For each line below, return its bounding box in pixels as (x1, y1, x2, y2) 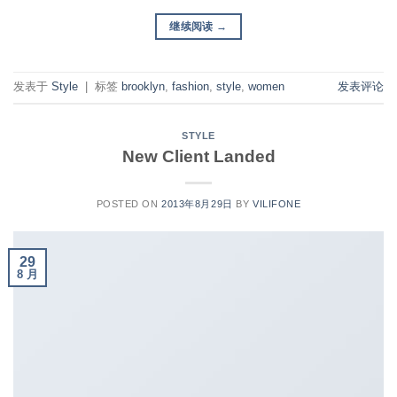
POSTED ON (96, 198, 162, 209)
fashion (172, 80, 209, 94)
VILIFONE (252, 198, 301, 209)
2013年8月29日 (161, 198, 233, 209)
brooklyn (121, 80, 165, 94)
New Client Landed (121, 146, 276, 166)
